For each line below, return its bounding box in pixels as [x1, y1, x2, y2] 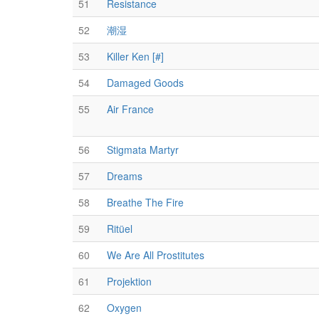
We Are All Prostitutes [107, 248, 204, 262]
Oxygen [107, 300, 142, 315]
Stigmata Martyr [107, 142, 179, 157]
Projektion [107, 274, 152, 288]
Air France [107, 102, 154, 116]
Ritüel [107, 221, 132, 236]
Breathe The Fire [107, 195, 184, 209]
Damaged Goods [107, 75, 184, 90]
